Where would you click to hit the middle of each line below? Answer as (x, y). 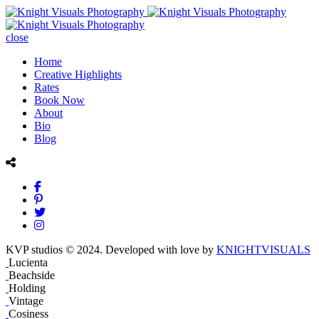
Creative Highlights (78, 74)
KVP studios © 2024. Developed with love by (111, 250)
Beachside (32, 275)
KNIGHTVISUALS (263, 250)
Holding (27, 288)
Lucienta (28, 262)
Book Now (59, 100)
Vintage (26, 301)
